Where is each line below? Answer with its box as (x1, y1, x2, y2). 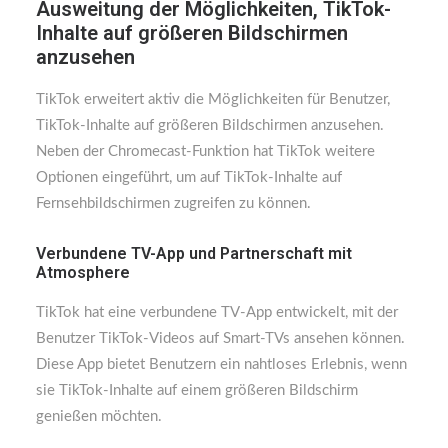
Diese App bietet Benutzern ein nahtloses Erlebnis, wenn (36, 357, 407, 372)
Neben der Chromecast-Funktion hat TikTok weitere (36, 144, 375, 159)
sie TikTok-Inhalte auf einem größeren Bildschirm (36, 383, 358, 398)
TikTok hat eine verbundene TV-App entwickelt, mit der (36, 305, 398, 320)
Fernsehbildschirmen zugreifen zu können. (36, 196, 311, 211)
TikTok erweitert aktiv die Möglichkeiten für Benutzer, (36, 92, 390, 107)
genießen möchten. (36, 409, 162, 424)
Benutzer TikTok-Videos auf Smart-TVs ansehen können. (36, 331, 405, 346)
